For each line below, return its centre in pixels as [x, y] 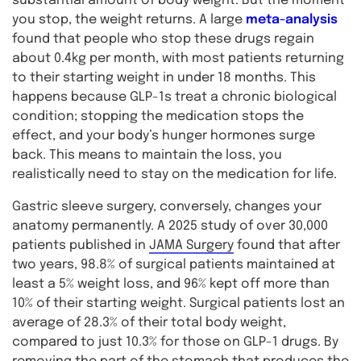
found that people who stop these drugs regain [163, 39]
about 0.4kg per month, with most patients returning [178, 58]
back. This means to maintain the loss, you [147, 155]
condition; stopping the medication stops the [158, 116]
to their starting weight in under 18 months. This [164, 78]
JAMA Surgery [191, 245]
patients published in [81, 245]
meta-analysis [292, 20]
